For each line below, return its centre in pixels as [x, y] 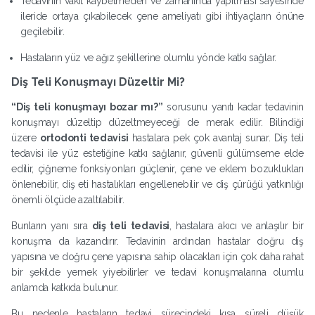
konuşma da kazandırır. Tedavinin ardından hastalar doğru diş [157, 241]
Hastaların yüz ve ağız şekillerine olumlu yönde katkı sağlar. [148, 57]
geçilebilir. [43, 31]
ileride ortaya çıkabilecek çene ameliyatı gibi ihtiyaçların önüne [162, 16]
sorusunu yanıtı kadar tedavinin [233, 107]
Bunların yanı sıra [52, 225]
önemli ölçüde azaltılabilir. [68, 199]
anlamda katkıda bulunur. [65, 287]
